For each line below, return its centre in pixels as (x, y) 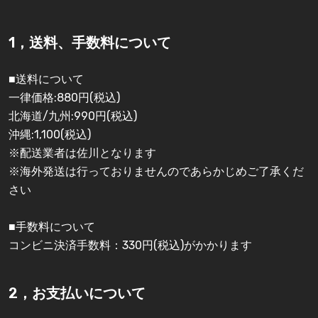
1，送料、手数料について (90, 43)
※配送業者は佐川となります (82, 153)
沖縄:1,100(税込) (50, 135)
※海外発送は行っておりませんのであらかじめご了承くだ (156, 172)
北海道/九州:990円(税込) (73, 116)
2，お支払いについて (77, 294)
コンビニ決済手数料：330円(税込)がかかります (130, 246)
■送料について (46, 79)
